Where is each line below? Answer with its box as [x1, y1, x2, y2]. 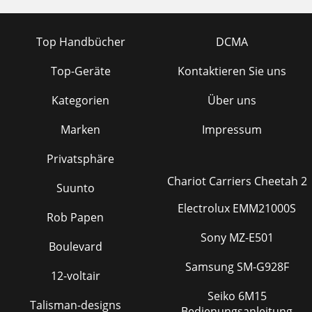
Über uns [207, 93, 256, 108]
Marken [61, 122, 100, 137]
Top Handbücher [36, 34, 125, 49]
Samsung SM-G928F [185, 259, 289, 274]
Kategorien [52, 93, 109, 108]
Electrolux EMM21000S [178, 201, 296, 216]
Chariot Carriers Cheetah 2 [166, 173, 307, 189]
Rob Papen [47, 210, 104, 225]
